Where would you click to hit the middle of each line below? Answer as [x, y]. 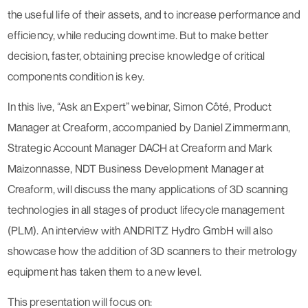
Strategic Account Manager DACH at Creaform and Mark [140, 147]
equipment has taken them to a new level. [104, 271]
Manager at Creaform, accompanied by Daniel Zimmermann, [149, 127]
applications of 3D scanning [223, 189]
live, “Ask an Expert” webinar [102, 106]
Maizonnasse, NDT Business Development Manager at [136, 168]
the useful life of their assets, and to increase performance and [154, 14]
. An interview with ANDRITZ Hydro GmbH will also [155, 230]
